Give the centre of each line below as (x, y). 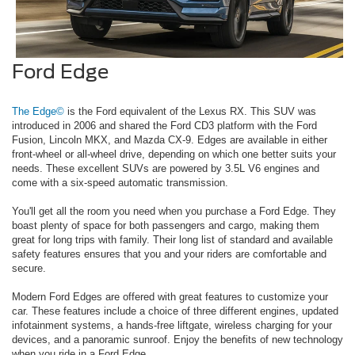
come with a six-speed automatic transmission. (120, 182)
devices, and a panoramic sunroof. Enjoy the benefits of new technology (177, 339)
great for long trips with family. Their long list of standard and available (172, 239)
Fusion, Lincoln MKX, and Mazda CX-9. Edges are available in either (170, 139)
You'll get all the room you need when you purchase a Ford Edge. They (174, 211)
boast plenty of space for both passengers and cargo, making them (166, 225)
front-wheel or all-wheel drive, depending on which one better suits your (174, 154)
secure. (29, 268)
